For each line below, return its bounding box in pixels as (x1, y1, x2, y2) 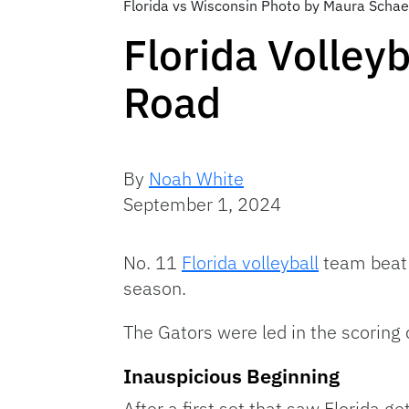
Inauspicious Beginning (123, 362, 340, 390)
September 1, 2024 (123, 192, 281, 217)
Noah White (149, 166, 244, 192)
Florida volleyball (182, 250, 319, 276)
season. (123, 276, 186, 301)
